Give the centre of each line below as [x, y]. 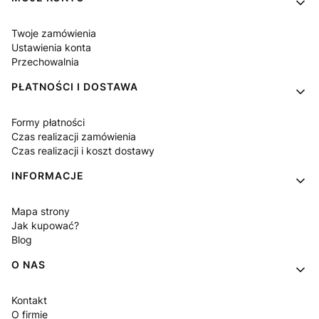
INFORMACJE [48, 175]
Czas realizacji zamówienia [74, 136]
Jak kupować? [45, 225]
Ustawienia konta [51, 47]
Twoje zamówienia [54, 33]
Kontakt [29, 300]
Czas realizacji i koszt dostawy [83, 150]
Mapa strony [41, 211]
